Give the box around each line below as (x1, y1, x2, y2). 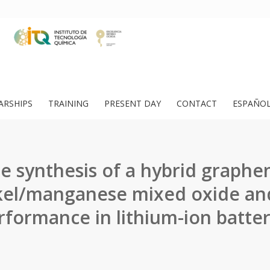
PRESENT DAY (104, 98, 161, 109)
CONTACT (177, 98, 217, 109)
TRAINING (48, 98, 89, 109)
